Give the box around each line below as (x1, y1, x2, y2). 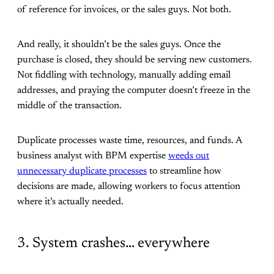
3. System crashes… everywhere (17, 235, 210, 251)
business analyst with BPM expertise (17, 150, 168, 161)
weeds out (168, 150, 209, 161)
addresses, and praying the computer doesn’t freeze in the (17, 85, 250, 95)
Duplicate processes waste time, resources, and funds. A (17, 135, 242, 146)
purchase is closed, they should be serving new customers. (17, 54, 252, 65)
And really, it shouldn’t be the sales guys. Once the (17, 39, 221, 50)
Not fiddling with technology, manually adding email (17, 70, 231, 80)
